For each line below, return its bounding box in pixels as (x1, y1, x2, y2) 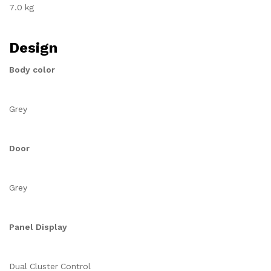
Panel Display (9, 222, 67, 232)
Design (9, 39, 57, 56)
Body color (9, 65, 55, 74)
